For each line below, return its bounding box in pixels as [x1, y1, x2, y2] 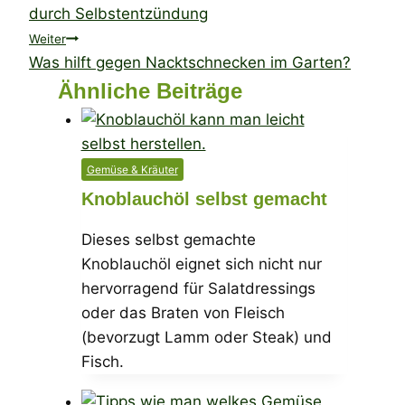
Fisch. [80, 353, 124, 372]
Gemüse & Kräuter [86, 162, 178, 176]
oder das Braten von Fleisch [80, 304, 285, 323]
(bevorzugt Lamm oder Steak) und [80, 328, 332, 347]
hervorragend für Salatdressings [80, 279, 316, 298]
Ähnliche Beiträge [58, 78, 242, 103]
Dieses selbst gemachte [80, 231, 256, 250]
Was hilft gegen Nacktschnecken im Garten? [29, 52, 351, 71]
